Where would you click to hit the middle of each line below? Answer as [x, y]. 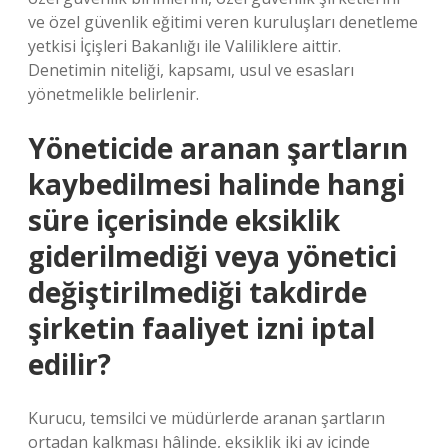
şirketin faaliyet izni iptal [201, 328]
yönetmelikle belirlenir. [113, 94]
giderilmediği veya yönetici [212, 256]
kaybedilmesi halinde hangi [216, 184]
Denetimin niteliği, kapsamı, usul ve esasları [191, 70]
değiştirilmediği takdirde [197, 292]
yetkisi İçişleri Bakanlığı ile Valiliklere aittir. [184, 46]
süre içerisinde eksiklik [184, 220]
